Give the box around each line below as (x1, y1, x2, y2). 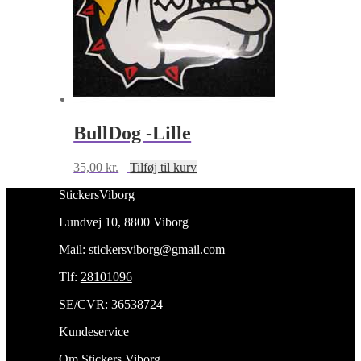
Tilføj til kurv (130, 160, 197, 174)
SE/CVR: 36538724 (58, 297, 163, 311)
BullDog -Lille (73, 122, 192, 143)
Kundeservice (58, 324, 129, 338)
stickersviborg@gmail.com (85, 242, 225, 256)
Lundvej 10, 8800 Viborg (58, 214, 189, 229)
